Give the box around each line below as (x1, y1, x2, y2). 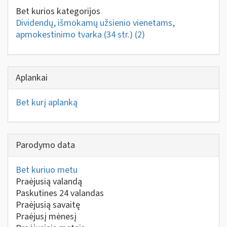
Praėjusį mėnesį (16, 210, 77, 223)
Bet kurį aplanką (16, 96, 78, 109)
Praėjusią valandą (16, 175, 82, 188)
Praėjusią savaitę (16, 199, 80, 211)
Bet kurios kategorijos (16, 5, 100, 18)
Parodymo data (16, 139, 75, 152)
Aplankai (16, 71, 48, 84)
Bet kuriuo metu (16, 164, 78, 176)
